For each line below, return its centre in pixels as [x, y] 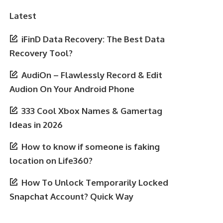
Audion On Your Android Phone [72, 89]
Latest [23, 16]
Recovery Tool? [41, 53]
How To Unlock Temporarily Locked [95, 182]
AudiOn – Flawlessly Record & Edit [92, 75]
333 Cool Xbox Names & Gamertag [92, 111]
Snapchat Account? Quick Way [72, 196]
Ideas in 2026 [36, 125]
